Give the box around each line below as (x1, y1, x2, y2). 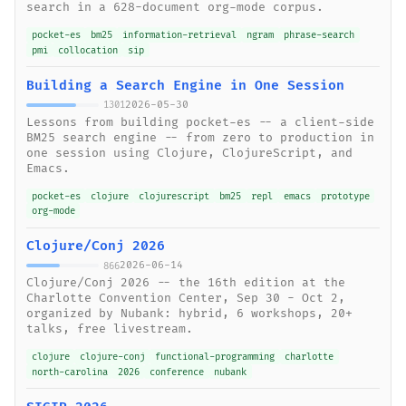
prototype (320, 189, 370, 202)
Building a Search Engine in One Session (26, 77, 344, 93)
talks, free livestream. (26, 322, 193, 337)
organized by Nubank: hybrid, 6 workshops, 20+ (26, 306, 353, 322)
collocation (57, 43, 118, 56)
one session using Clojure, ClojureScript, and (26, 145, 353, 160)
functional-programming (154, 351, 275, 363)
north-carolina (31, 365, 108, 378)
